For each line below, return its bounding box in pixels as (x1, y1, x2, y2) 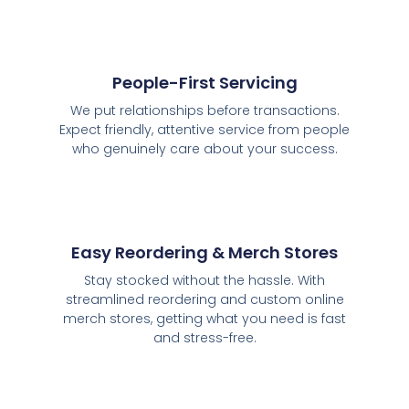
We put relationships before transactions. (69, 100, 340, 120)
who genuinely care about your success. (71, 139, 338, 158)
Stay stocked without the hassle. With (84, 271, 325, 290)
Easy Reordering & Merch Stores (71, 241, 338, 265)
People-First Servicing (111, 70, 298, 94)
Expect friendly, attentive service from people (59, 120, 350, 139)
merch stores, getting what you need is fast (63, 309, 346, 329)
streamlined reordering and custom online (65, 290, 344, 309)
